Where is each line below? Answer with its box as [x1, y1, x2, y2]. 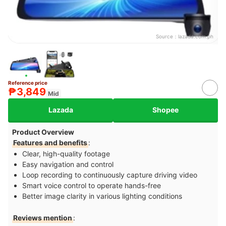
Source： [156, 33, 178, 40]
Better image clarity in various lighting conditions [22, 192, 182, 201]
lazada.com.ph [178, 33, 213, 40]
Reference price [8, 80, 47, 86]
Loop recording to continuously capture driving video [22, 171, 197, 180]
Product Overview [12, 128, 74, 137]
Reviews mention [13, 213, 72, 222]
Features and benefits [13, 138, 87, 147]
